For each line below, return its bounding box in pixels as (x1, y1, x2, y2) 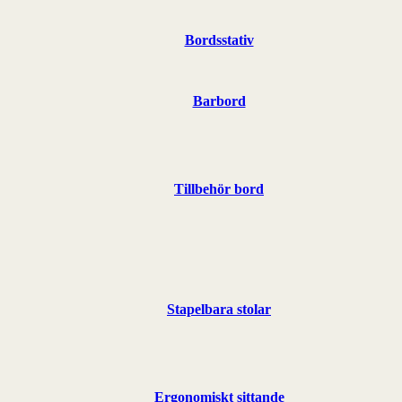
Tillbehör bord (174, 180, 264, 197)
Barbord (192, 92, 246, 109)
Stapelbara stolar (167, 301, 271, 317)
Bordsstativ (184, 31, 254, 48)
